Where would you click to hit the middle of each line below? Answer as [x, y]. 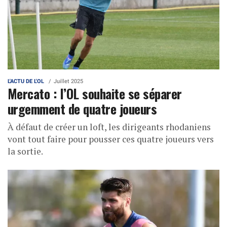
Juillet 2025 [68, 82]
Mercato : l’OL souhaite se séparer [95, 93]
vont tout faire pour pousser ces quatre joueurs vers [111, 139]
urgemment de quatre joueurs [82, 109]
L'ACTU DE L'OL [26, 82]
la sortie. [25, 152]
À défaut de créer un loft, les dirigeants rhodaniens [109, 127]
